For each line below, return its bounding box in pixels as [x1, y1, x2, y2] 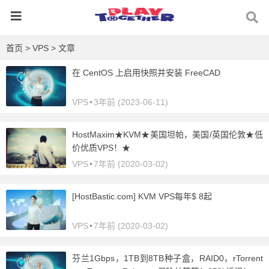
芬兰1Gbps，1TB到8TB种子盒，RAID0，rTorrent [72, 253, 263, 263]
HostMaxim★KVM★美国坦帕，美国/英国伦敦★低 [72, 130, 263, 139]
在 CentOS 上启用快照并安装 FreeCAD [72, 68, 220, 77]
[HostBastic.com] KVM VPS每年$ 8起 [72, 192, 212, 201]
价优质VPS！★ [72, 143, 130, 153]
